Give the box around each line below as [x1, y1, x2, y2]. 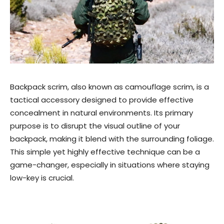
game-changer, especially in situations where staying [10, 159, 209, 170]
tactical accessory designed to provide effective [10, 94, 193, 105]
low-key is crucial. [10, 172, 74, 183]
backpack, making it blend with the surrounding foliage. [10, 133, 214, 144]
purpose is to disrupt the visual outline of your [10, 120, 180, 131]
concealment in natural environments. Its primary [10, 107, 193, 118]
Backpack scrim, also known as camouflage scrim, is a [10, 81, 209, 92]
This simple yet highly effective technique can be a [10, 146, 200, 157]
